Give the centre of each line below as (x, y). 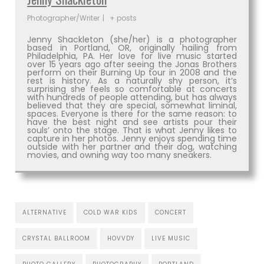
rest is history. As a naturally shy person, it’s (132, 80)
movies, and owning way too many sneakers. (120, 155)
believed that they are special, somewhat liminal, (132, 105)
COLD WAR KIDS (111, 212)
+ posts (123, 18)
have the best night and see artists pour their (132, 122)
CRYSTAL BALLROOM (57, 238)
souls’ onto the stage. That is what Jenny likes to (132, 130)
